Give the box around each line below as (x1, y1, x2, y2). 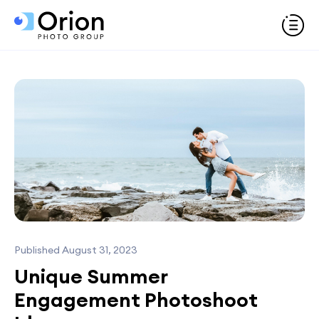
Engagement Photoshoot (14, 287, 258, 313)
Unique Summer (14, 263, 167, 289)
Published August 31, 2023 (14, 244, 137, 256)
